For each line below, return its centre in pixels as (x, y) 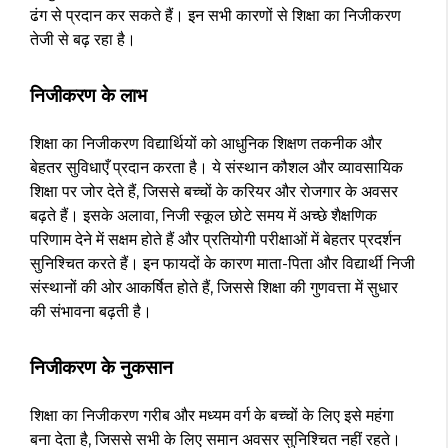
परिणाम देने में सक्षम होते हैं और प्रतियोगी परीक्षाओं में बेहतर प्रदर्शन (215, 240)
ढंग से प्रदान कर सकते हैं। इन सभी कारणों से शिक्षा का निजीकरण (215, 16)
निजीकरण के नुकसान (101, 368)
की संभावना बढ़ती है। (91, 312)
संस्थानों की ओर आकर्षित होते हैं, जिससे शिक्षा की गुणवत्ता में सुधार (214, 288)
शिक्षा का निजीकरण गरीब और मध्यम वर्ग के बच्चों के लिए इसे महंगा (212, 416)
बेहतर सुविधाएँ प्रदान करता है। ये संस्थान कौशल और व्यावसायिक (216, 168)
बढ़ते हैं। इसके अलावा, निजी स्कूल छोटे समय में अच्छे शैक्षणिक (203, 216)
